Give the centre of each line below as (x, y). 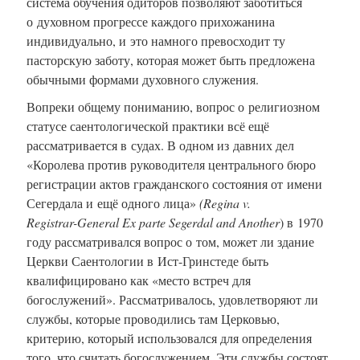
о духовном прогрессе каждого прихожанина (151, 21)
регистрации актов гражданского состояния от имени (174, 183)
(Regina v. (223, 202)
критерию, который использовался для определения (169, 337)
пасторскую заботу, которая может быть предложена (171, 59)
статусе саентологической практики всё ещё (148, 125)
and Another (248, 222)
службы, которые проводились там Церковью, (153, 318)
